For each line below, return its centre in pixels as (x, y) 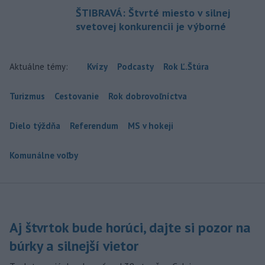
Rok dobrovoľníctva (148, 96)
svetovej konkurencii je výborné (151, 27)
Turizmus (27, 96)
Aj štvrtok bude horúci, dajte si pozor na (130, 228)
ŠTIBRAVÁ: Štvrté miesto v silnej (153, 13)
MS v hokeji (151, 126)
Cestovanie (77, 96)
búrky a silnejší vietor (74, 246)
